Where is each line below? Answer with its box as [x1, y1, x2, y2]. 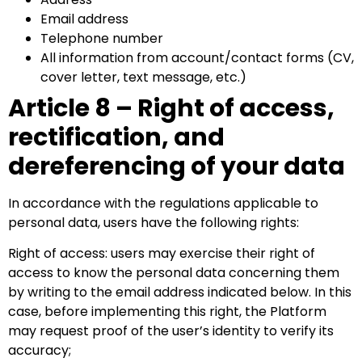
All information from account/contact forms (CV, [40, 48, 354, 67]
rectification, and [8, 120, 225, 154]
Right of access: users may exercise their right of [8, 244, 315, 263]
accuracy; [8, 341, 71, 360]
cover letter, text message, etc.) [40, 67, 246, 86]
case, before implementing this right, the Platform [8, 302, 326, 322]
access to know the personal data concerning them [8, 263, 339, 283]
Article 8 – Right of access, [8, 90, 335, 125]
